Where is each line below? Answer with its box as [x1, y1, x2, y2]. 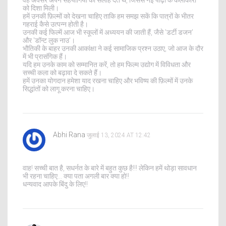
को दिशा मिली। [23, 4, 59, 12]
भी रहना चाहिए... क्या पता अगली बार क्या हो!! [23, 172, 129, 180]
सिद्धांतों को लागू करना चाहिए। [23, 84, 95, 93]
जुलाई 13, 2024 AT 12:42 [87, 131, 151, 139]
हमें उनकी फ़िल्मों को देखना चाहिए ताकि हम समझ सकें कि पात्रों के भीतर [23, 12, 194, 20]
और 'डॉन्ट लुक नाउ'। [23, 36, 75, 44]
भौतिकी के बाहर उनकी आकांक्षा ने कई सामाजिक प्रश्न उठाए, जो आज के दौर [23, 44, 203, 52]
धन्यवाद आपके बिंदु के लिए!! [23, 180, 88, 188]
